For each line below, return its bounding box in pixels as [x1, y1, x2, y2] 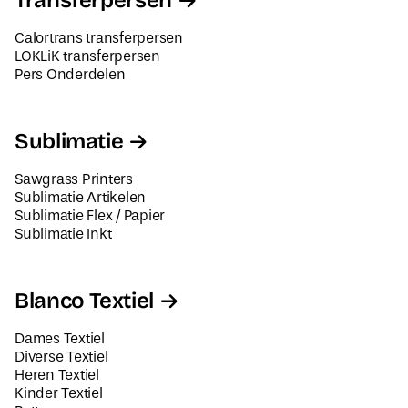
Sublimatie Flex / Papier [14, 207, 166, 225]
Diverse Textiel [14, 348, 108, 366]
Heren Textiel [14, 366, 99, 384]
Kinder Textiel [14, 384, 103, 403]
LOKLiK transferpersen [14, 47, 160, 66]
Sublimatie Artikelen [14, 189, 147, 207]
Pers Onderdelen [14, 66, 126, 84]
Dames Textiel [14, 330, 105, 348]
